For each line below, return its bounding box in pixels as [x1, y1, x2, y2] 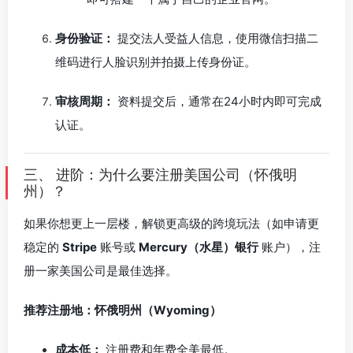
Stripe [62, 240, 97, 255]
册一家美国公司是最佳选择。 [24, 263, 177, 278]
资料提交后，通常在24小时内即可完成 [114, 94, 321, 109]
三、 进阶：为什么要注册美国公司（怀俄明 [24, 166, 297, 183]
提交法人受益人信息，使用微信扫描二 [114, 31, 318, 46]
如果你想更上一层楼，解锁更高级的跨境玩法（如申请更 [24, 216, 319, 231]
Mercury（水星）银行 [139, 240, 258, 255]
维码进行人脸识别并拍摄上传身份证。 [55, 54, 256, 69]
